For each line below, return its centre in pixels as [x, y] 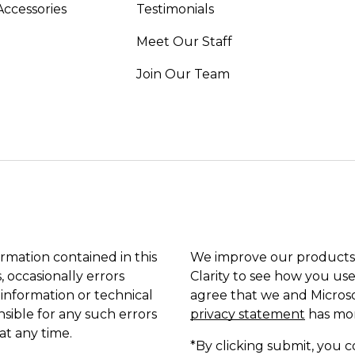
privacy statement [248, 314]
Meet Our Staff [184, 41]
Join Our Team [183, 74]
